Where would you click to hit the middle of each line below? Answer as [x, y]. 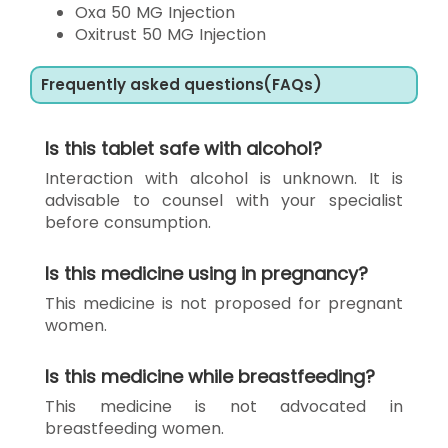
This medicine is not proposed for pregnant [224, 303]
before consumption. [128, 222]
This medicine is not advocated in [224, 406]
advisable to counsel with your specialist [224, 200]
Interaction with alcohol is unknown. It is [224, 178]
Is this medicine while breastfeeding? [210, 376]
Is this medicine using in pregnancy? [206, 273]
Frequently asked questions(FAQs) [181, 84]
